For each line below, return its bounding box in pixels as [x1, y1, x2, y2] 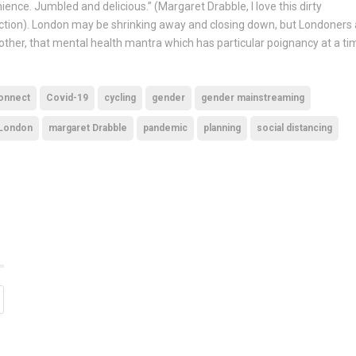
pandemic [143, 122, 188, 133]
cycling [104, 91, 136, 103]
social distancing [257, 122, 332, 133]
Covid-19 [46, 91, 88, 103]
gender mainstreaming [201, 91, 304, 103]
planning [203, 122, 241, 133]
